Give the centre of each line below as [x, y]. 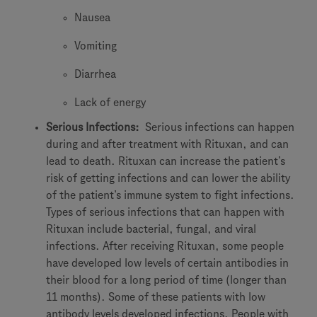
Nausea [92, 17]
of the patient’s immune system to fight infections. [170, 195]
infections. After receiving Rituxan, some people [165, 246]
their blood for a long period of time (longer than [166, 280]
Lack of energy [110, 102]
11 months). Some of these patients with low [156, 297]
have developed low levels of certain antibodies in [167, 263]
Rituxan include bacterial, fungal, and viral [151, 229]
